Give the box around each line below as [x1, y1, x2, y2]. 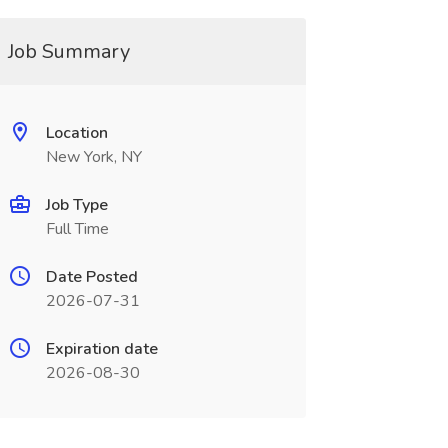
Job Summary [7, 38, 130, 65]
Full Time [45, 218, 109, 240]
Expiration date [45, 338, 158, 360]
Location [45, 122, 108, 144]
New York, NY [45, 146, 142, 168]
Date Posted [45, 266, 138, 288]
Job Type [45, 194, 108, 216]
